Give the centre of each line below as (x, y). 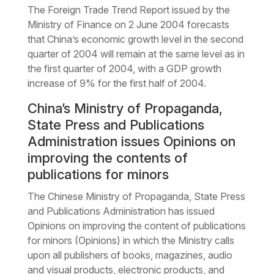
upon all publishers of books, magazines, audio (130, 255)
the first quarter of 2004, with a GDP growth (124, 68)
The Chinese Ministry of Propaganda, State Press (136, 196)
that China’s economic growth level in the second (135, 39)
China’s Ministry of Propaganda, (125, 108)
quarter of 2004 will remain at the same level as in (136, 54)
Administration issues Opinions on (131, 141)
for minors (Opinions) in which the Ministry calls (131, 240)
